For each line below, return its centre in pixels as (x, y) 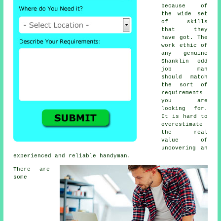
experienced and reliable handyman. (72, 156)
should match (184, 77)
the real (184, 132)
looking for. (184, 109)
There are (32, 169)
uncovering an (184, 148)
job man (184, 69)
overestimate (182, 125)
